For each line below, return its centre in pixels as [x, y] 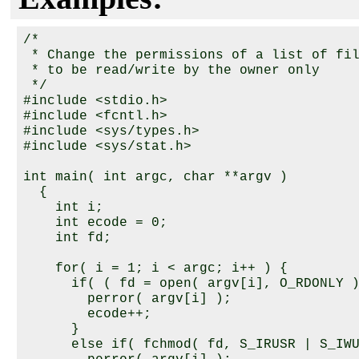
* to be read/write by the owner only [171, 71]
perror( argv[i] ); [127, 299]
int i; [63, 208]
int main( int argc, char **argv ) [155, 177]
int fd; [67, 238]
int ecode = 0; [95, 223]
